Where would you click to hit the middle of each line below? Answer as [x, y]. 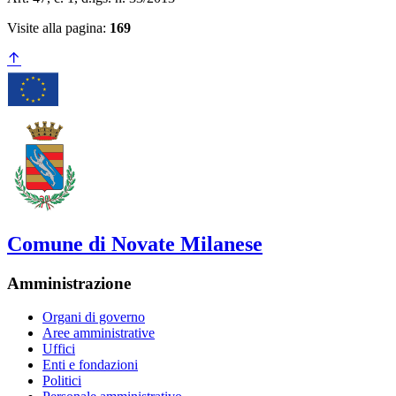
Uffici [59, 349]
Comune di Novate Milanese [135, 244]
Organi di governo [94, 317]
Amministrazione [69, 283]
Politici [62, 381]
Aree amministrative [99, 333]
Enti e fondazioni [90, 365]
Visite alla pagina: [58, 27]
